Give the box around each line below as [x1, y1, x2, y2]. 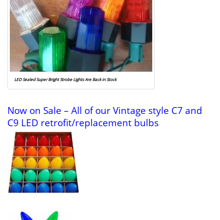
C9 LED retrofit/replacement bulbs [7, 116, 159, 129]
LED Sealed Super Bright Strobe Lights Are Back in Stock [14, 77, 116, 82]
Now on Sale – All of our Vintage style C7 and [7, 104, 202, 117]
